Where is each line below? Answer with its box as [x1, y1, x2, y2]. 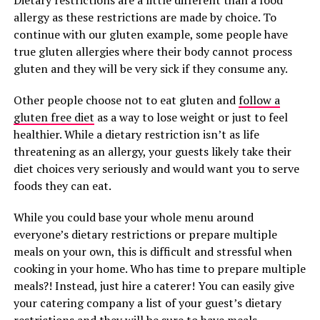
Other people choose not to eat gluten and [13, 92, 239, 108]
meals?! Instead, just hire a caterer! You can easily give [13, 278, 294, 294]
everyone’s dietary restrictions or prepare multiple [13, 226, 277, 242]
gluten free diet [13, 109, 94, 125]
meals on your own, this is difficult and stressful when [13, 244, 292, 259]
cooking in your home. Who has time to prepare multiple [13, 261, 306, 276]
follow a [238, 92, 280, 108]
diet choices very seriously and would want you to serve [13, 161, 299, 176]
